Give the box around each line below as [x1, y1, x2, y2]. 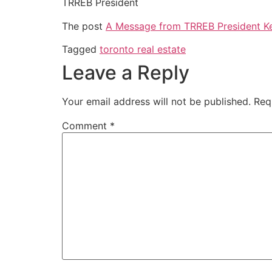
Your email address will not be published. [62, 95, 251, 108]
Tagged [62, 43, 100, 56]
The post [62, 19, 106, 32]
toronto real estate [100, 43, 186, 56]
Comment [62, 120, 110, 132]
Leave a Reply [62, 61, 189, 85]
